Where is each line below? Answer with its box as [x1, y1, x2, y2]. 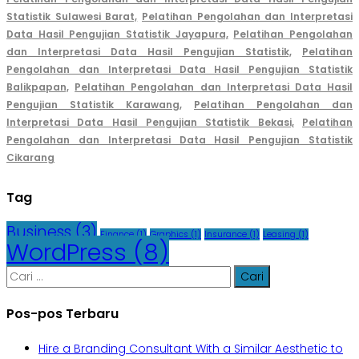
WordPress [6, 236, 127, 269]
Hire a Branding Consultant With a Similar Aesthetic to [38, 340, 343, 357]
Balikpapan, [6, 80, 69, 95]
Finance [100, 228, 134, 241]
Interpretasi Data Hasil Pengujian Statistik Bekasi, [6, 115, 294, 130]
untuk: [6, 283, 39, 300]
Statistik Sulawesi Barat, [6, 10, 138, 24]
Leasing [263, 228, 296, 241]
